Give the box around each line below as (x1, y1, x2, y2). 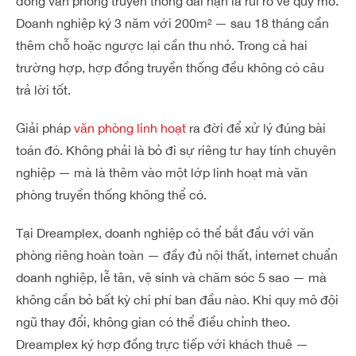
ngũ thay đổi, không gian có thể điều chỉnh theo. (16, 315, 290, 329)
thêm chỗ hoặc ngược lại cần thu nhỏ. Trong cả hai (16, 38, 308, 52)
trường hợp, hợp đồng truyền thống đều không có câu (16, 60, 324, 75)
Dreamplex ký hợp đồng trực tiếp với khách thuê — (16, 337, 308, 351)
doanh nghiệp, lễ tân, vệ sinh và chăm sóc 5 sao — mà (16, 270, 327, 284)
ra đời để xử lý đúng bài (186, 121, 326, 135)
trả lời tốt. (16, 83, 71, 97)
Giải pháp (16, 121, 74, 135)
